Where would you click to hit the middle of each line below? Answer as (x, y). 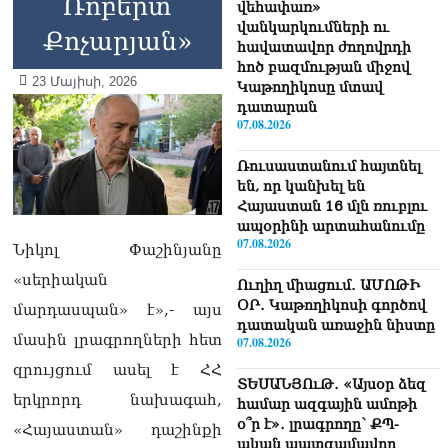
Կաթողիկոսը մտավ (309, 86)
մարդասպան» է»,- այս (117, 310)
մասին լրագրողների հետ (117, 340)
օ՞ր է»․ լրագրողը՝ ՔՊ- (317, 423)
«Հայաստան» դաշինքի (117, 430)
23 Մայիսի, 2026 (84, 81)
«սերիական (60, 280)
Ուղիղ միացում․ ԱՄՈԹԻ (328, 284)
